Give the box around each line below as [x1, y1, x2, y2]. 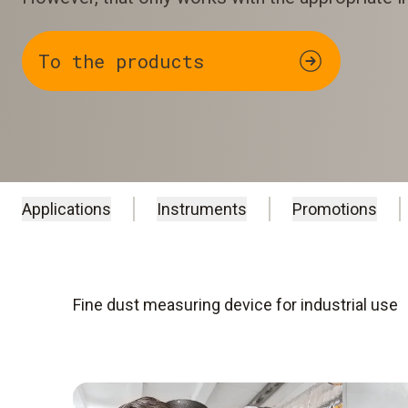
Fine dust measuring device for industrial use [73, 295, 398, 315]
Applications [22, 199, 111, 219]
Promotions [292, 199, 377, 219]
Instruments [157, 199, 247, 219]
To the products [38, 48, 204, 73]
